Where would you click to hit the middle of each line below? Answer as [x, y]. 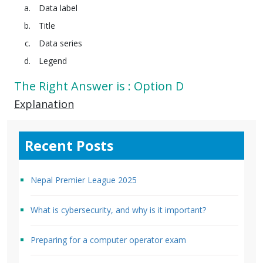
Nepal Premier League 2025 [84, 180]
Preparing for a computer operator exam [108, 240]
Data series [60, 43]
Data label [58, 8]
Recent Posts [69, 145]
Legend [53, 60]
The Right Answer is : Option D [99, 86]
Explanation [44, 104]
